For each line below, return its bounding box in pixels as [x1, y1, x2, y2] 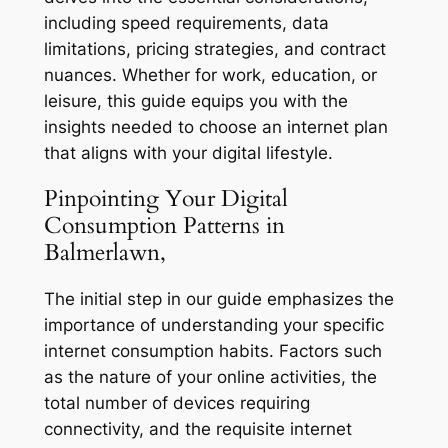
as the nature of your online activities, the [43, 366, 377, 387]
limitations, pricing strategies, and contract [43, 39, 386, 60]
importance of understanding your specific [43, 314, 384, 335]
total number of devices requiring [43, 392, 310, 413]
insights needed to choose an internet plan [43, 117, 388, 138]
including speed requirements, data [43, 13, 329, 34]
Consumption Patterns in [43, 210, 285, 242]
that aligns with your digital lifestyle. [43, 143, 333, 164]
